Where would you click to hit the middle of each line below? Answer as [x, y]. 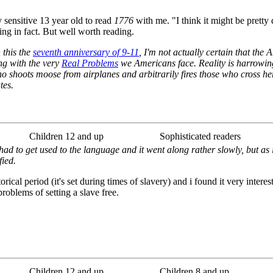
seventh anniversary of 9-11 [86, 52]
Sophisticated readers [200, 136]
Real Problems [90, 63]
